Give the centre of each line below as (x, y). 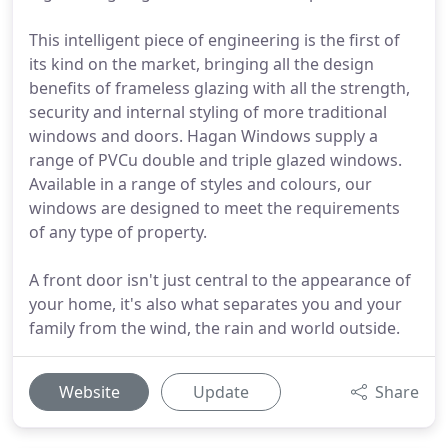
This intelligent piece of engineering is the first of (214, 40)
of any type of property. (118, 232)
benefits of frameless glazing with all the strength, (219, 88)
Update (221, 392)
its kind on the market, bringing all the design (201, 64)
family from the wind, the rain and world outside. (214, 328)
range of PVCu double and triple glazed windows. (215, 160)
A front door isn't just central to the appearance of (220, 280)
